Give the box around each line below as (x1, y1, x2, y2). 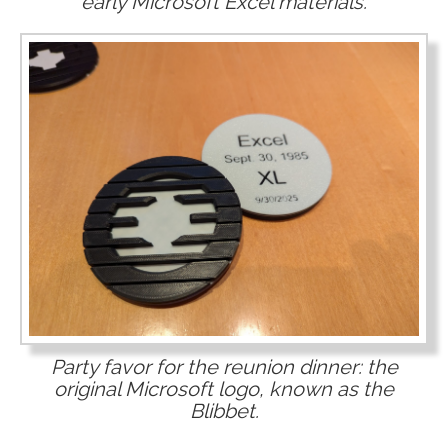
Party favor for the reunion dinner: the (50, 355, 398, 380)
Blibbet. (189, 399, 259, 424)
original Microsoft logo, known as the (54, 377, 394, 402)
